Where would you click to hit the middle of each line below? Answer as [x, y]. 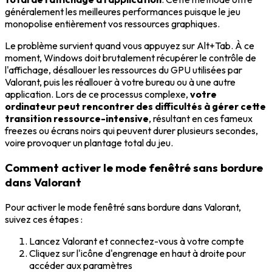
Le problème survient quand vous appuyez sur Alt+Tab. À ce [130, 46]
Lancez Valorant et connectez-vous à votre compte [137, 241]
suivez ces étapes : [44, 219]
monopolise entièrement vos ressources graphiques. [112, 24]
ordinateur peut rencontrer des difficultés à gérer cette [135, 107]
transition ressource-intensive [77, 119]
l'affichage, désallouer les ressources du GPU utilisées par [124, 70]
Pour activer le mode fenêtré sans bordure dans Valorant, [123, 207]
